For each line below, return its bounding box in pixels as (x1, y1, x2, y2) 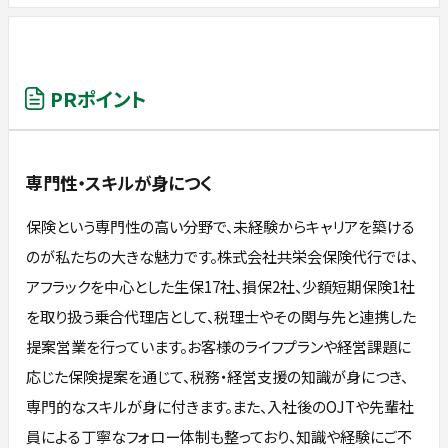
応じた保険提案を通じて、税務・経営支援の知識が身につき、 (26, 364, 409, 387)
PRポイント (50, 84, 147, 114)
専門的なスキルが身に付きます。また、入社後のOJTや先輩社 (26, 394, 415, 417)
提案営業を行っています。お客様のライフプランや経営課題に (26, 334, 412, 357)
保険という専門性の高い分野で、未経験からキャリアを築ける (26, 214, 416, 237)
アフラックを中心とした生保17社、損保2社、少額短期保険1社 (26, 274, 416, 297)
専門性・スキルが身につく (26, 170, 214, 196)
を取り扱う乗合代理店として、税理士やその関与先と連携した (26, 304, 417, 327)
